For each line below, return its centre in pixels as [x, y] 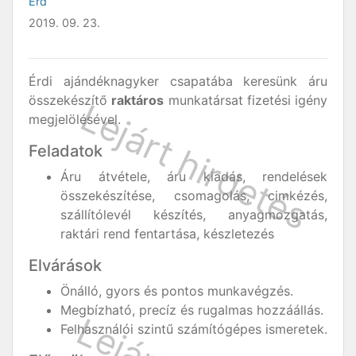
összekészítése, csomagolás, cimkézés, [194, 195]
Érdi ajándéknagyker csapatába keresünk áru [178, 81]
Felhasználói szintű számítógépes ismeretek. [194, 329]
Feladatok [66, 151]
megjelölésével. [75, 119]
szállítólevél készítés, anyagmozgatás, [194, 215]
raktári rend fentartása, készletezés [167, 234]
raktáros [138, 100]
